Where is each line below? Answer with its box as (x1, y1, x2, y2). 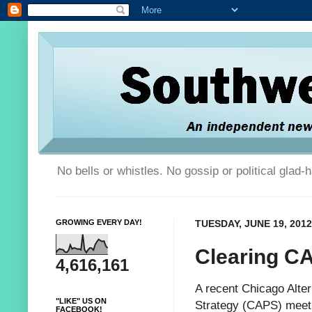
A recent (195, 281, 242, 296)
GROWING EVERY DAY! (56, 218, 142, 227)
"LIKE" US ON (56, 297, 107, 306)
